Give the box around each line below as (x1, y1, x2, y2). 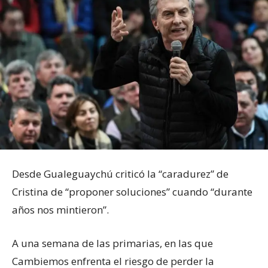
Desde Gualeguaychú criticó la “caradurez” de (12, 166, 229, 181)
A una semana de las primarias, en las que (12, 236, 213, 250)
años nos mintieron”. (12, 202, 109, 217)
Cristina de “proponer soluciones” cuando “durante (12, 184, 252, 199)
